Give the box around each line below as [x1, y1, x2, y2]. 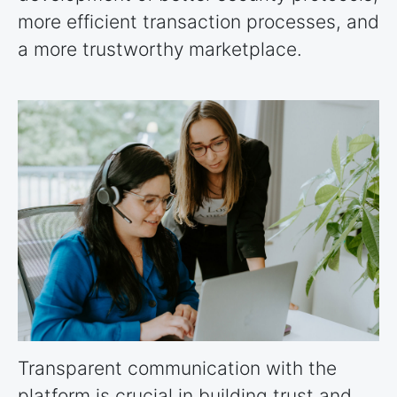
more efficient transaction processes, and [18, 10, 379, 33]
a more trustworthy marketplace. [18, 37, 302, 60]
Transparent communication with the [18, 357, 337, 380]
